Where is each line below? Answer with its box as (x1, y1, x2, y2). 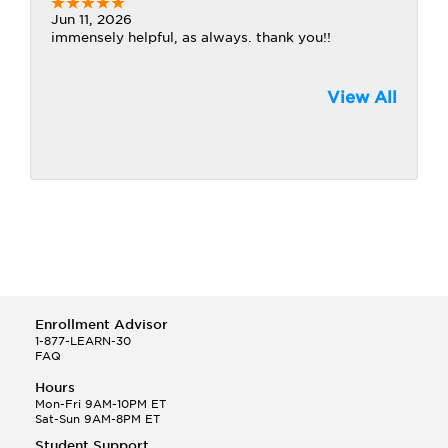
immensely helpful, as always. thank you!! (51, 30, 331, 45)
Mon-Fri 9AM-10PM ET (35, 397, 166, 411)
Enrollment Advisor (35, 317, 168, 332)
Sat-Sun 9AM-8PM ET (35, 412, 160, 426)
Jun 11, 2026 (51, 12, 132, 27)
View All (327, 88, 397, 107)
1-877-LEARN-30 (35, 334, 131, 348)
